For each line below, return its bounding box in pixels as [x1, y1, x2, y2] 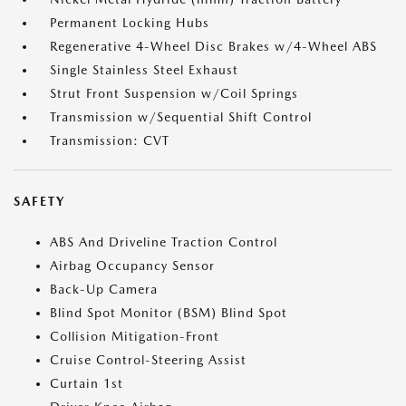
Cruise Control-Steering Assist [50, 353, 246, 368]
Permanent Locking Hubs [50, 15, 209, 31]
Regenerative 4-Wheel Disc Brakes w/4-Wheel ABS [50, 39, 377, 54]
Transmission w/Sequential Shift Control [50, 110, 312, 125]
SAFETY [14, 194, 65, 209]
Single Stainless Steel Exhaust [50, 63, 238, 78]
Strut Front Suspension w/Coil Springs [50, 86, 298, 101]
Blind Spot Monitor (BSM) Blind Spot [50, 305, 287, 321]
